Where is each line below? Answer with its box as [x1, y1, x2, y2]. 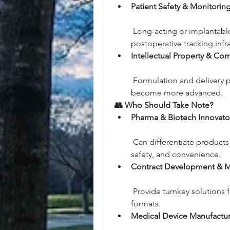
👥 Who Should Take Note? [114, 100, 213, 110]
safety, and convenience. [131, 149, 221, 159]
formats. [131, 199, 161, 208]
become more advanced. [131, 88, 223, 98]
